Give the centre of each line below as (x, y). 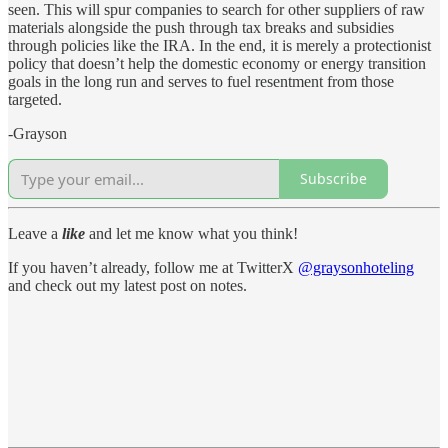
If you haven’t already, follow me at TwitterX (153, 267)
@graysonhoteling (356, 267)
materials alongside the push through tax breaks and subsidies (201, 27)
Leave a (35, 233)
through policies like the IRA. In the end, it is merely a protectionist (219, 45)
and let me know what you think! (191, 233)
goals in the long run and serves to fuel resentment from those (201, 81)
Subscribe (333, 179)
